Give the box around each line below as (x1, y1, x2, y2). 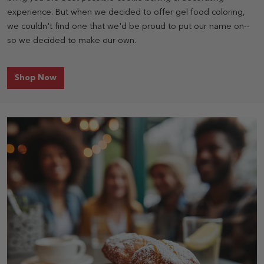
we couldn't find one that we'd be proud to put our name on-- (7, 22, 250, 31)
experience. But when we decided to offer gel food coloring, (7, 8, 245, 17)
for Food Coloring (56, 73, 127, 81)
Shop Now (15, 74, 57, 82)
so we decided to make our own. (7, 36, 136, 45)
